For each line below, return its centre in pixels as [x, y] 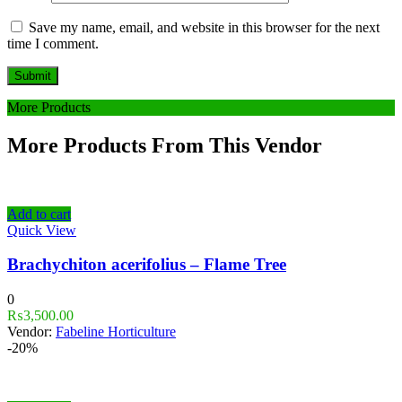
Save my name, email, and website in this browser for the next [204, 27]
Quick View [42, 230]
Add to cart [39, 214]
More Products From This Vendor [165, 145]
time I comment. [53, 43]
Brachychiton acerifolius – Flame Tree [147, 265]
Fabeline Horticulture [116, 331]
